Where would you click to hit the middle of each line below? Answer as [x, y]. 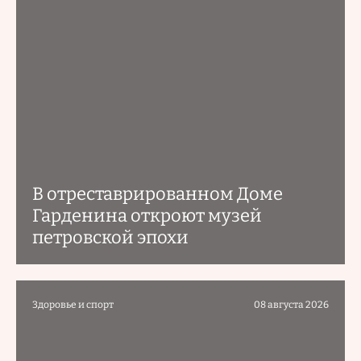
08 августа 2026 [291, 305]
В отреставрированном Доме [158, 194]
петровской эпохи [110, 237]
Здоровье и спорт [73, 305]
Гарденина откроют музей [147, 216]
